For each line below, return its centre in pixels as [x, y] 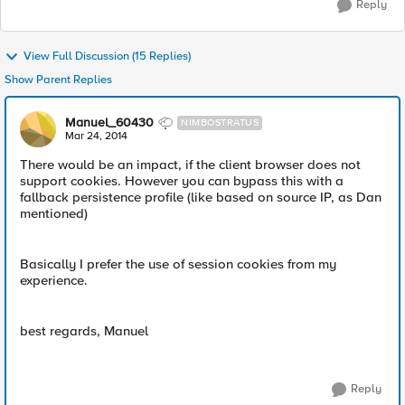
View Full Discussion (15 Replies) [107, 57]
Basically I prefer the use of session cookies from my [178, 264]
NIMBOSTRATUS [220, 122]
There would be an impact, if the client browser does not [190, 165]
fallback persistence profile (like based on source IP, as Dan [201, 197]
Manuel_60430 [109, 122]
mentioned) [54, 213]
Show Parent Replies [58, 80]
